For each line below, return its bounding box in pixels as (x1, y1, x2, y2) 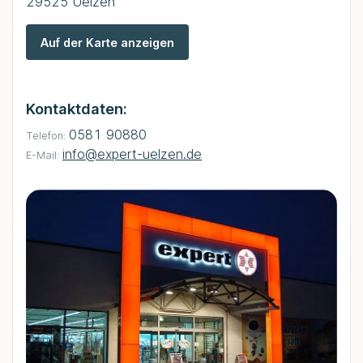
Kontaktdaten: (26, 100, 127, 118)
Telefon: (26, 130, 69, 143)
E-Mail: (26, 149, 62, 162)
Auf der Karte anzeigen (41, 35, 174, 49)
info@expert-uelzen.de (62, 146, 202, 163)
